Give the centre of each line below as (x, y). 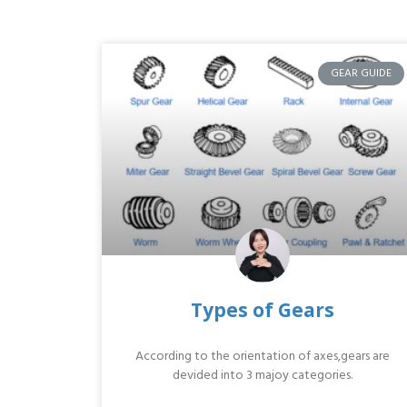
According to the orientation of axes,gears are (262, 356)
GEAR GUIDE (361, 73)
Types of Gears (262, 310)
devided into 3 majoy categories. (262, 375)
